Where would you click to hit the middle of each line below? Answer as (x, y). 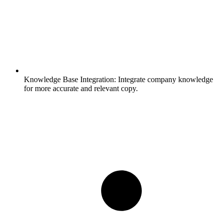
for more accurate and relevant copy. (81, 89)
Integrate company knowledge (165, 80)
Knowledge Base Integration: (70, 80)
